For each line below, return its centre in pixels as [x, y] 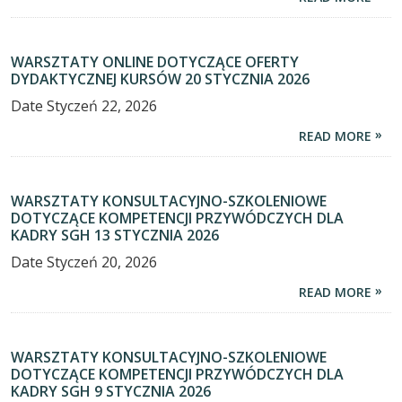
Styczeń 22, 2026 [102, 106]
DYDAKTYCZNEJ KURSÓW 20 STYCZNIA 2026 [160, 79]
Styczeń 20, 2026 [102, 262]
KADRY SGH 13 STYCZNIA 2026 [115, 236]
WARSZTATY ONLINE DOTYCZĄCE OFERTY [155, 62]
